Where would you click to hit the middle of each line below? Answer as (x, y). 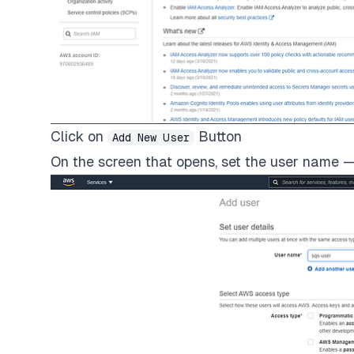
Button (218, 136)
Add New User (151, 137)
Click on (79, 136)
